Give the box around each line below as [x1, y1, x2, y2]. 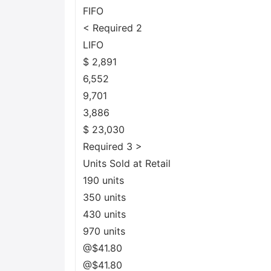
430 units [83, 208, 126, 220]
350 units [83, 191, 126, 203]
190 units [83, 174, 124, 186]
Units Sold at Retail [83, 157, 171, 169]
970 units [83, 225, 125, 237]
